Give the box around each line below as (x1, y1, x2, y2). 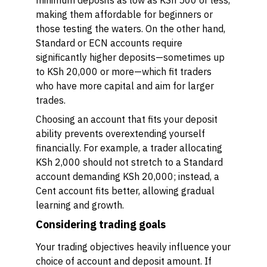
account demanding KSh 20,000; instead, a (36, 170, 219, 182)
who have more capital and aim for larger (36, 80, 214, 92)
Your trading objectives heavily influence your (36, 241, 231, 253)
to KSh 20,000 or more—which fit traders (36, 66, 212, 77)
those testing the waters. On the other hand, (36, 23, 225, 35)
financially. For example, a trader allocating (36, 142, 222, 154)
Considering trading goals (36, 218, 166, 231)
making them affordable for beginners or (36, 8, 213, 20)
